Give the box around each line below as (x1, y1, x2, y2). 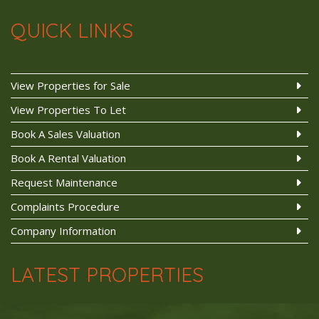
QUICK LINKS (11, 18, 133, 43)
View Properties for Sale (11, 78, 130, 93)
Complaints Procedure (11, 199, 120, 214)
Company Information (11, 223, 116, 238)
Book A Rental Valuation (11, 150, 126, 165)
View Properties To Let (11, 102, 126, 117)
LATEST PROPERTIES (11, 262, 204, 288)
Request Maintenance (11, 174, 117, 189)
